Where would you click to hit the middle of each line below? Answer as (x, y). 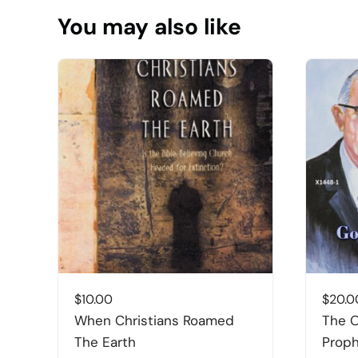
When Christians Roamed (154, 320)
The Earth (105, 342)
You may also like (149, 26)
